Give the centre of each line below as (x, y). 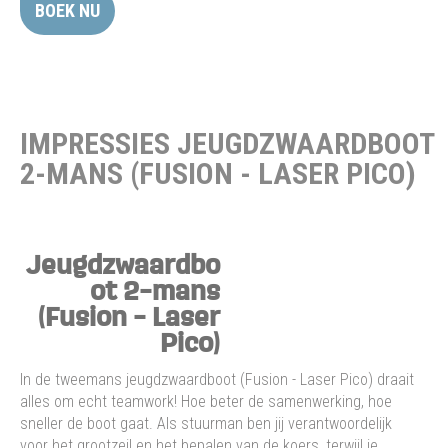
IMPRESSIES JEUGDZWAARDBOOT (227, 143)
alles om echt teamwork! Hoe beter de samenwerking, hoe (206, 401)
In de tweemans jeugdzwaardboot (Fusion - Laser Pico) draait (217, 379)
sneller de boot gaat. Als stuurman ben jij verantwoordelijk (206, 423)
